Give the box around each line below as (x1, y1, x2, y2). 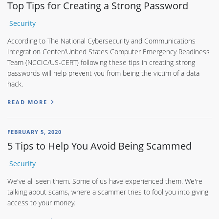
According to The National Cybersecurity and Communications (7, 36, 196, 45)
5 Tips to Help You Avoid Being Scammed (7, 139, 192, 153)
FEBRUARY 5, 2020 (7, 128, 62, 136)
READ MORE (7, 98, 47, 106)
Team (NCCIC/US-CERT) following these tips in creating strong (7, 57, 195, 67)
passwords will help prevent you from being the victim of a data (7, 68, 199, 78)
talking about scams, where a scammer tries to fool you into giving (7, 187, 208, 197)
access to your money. (7, 198, 75, 208)
